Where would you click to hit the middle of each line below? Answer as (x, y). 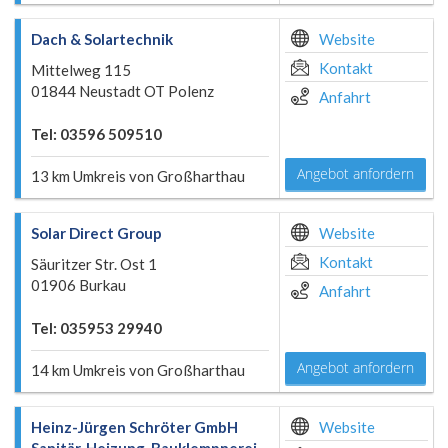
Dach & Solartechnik (102, 39)
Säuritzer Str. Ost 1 (94, 264)
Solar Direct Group (96, 233)
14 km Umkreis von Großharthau (138, 370)
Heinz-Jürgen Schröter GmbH (134, 427)
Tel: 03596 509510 (96, 134)
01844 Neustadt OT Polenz (122, 91)
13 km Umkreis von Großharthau (138, 176)
